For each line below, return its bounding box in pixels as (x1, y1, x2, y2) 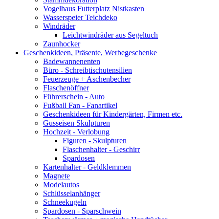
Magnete (43, 172, 70, 180)
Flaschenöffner (43, 84, 89, 92)
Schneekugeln (43, 198, 87, 207)
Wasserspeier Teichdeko (43, 13, 117, 22)
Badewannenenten (43, 57, 100, 66)
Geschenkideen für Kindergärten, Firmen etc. (43, 110, 182, 119)
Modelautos (43, 180, 79, 189)
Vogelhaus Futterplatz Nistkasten (43, 4, 144, 13)
